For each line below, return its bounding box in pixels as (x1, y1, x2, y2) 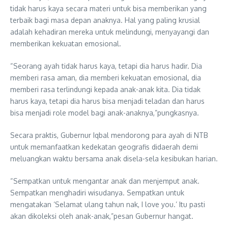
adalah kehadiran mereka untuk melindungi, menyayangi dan (10, 27, 209, 36)
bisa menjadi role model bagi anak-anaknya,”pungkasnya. (10, 108, 199, 117)
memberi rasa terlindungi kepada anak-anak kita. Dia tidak (10, 84, 201, 94)
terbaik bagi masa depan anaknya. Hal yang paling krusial (10, 15, 200, 24)
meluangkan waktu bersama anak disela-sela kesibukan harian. (10, 154, 218, 163)
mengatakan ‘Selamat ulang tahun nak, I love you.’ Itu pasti (10, 199, 205, 209)
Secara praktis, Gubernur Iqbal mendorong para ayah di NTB (10, 130, 208, 139)
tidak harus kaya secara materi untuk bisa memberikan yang (10, 4, 207, 13)
